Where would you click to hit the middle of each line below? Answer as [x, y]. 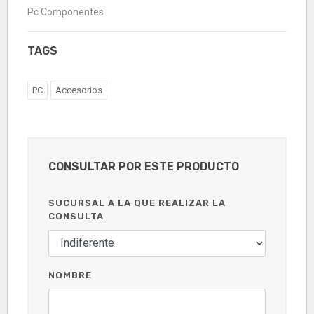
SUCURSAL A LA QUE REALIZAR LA [137, 203]
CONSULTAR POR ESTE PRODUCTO [144, 166]
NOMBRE [70, 275]
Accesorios [79, 90]
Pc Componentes [66, 12]
